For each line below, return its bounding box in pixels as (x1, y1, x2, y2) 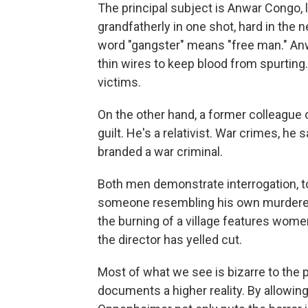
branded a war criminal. (98, 144, 223, 159)
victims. (98, 75, 141, 90)
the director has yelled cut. (98, 232, 242, 247)
